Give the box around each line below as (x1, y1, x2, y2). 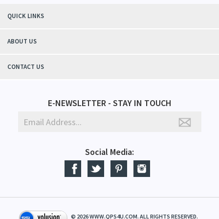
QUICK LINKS (7, 11, 44, 20)
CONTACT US (7, 62, 44, 70)
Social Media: (85, 146, 134, 157)
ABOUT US (7, 37, 37, 45)
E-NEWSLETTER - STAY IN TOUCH (47, 97, 172, 108)
